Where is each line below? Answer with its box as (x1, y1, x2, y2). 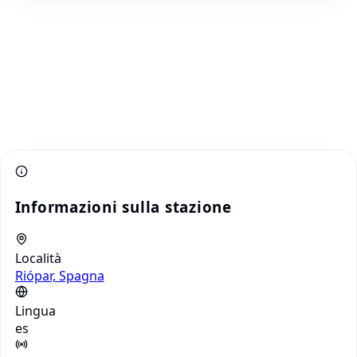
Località (14, 249, 61, 267)
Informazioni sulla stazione (14, 196, 232, 217)
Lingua (14, 301, 56, 320)
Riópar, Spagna (14, 266, 104, 284)
